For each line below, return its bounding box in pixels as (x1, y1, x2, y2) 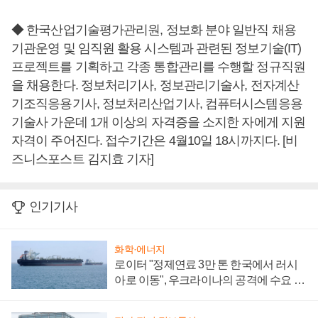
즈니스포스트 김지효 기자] (11, 152, 154, 167)
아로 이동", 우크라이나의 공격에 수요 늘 (114, 273, 305, 286)
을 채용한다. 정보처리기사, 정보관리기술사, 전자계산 (11, 78, 299, 93)
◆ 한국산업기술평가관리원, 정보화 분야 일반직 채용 (11, 23, 296, 38)
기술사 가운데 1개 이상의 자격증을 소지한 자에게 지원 (11, 115, 306, 130)
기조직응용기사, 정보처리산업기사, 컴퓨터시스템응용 (11, 97, 302, 111)
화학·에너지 (114, 243, 165, 255)
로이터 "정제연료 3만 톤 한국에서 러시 (114, 258, 297, 270)
